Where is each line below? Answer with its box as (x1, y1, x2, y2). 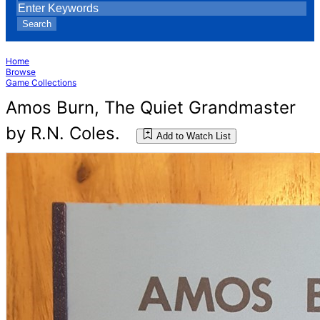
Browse (6, 66, 36, 77)
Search (22, 19, 51, 29)
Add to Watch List (156, 131, 231, 141)
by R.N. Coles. (6, 123, 120, 144)
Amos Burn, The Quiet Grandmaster (6, 97, 296, 118)
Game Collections (6, 77, 76, 88)
